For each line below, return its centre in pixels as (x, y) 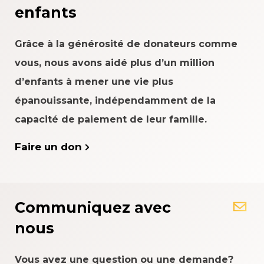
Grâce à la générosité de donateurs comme (126, 44)
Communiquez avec (93, 207)
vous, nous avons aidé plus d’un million (115, 63)
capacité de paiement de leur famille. (111, 119)
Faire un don (48, 147)
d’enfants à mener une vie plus (94, 82)
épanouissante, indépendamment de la (115, 100)
